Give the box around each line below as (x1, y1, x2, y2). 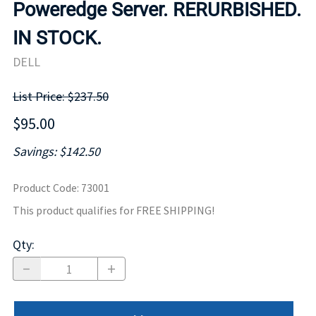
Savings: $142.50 (13, 143, 100, 160)
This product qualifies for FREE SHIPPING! (13, 204, 214, 218)
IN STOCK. (13, 26, 102, 49)
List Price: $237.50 (13, 88, 109, 105)
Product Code (13, 181, 77, 195)
